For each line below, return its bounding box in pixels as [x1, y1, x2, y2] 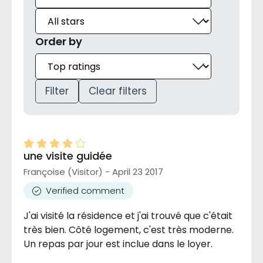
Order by [35, 34, 82, 49]
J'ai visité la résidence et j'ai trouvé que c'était [23, 209, 232, 223]
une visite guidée [23, 149, 112, 164]
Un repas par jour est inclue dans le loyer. [23, 237, 213, 251]
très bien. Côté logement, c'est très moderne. [23, 223, 234, 237]
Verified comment [46, 184, 124, 197]
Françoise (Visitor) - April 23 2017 [23, 166, 163, 178]
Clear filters [89, 84, 147, 99]
